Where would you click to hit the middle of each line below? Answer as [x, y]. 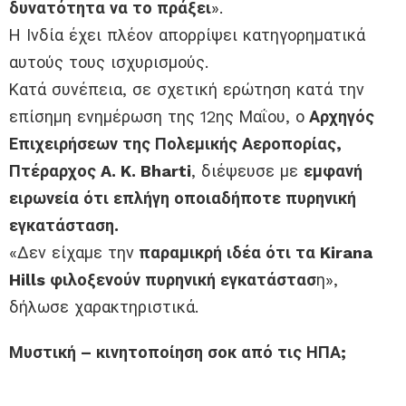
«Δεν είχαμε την [72, 253]
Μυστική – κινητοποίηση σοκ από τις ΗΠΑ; [178, 353]
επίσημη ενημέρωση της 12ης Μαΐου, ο [157, 117]
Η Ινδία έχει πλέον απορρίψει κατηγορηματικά [187, 35]
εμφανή [333, 171]
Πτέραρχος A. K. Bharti [100, 171]
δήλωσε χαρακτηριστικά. [104, 307]
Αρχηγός [339, 117]
